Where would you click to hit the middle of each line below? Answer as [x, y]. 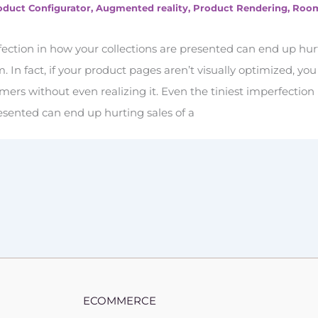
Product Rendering [241, 8]
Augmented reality [142, 8]
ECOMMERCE [119, 300]
